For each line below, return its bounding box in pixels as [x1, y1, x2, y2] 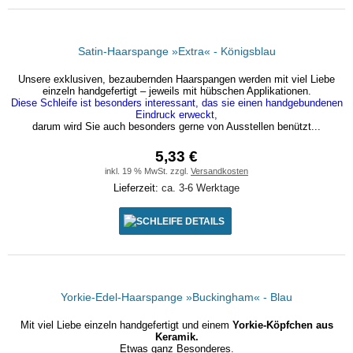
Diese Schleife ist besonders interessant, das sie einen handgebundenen [10, 97, 343, 109]
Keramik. [154, 331, 199, 343]
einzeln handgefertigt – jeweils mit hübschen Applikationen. [42, 85, 311, 97]
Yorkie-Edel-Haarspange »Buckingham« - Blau [61, 291, 292, 303]
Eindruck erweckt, [136, 109, 217, 121]
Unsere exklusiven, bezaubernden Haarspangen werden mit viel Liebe [18, 73, 335, 85]
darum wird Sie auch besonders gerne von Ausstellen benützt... [32, 121, 321, 132]
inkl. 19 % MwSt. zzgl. [105, 166, 191, 176]
